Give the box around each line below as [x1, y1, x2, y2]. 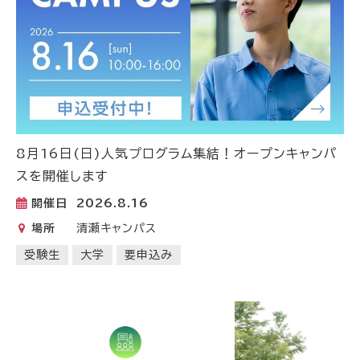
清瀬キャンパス [76, 223, 157, 235]
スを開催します [16, 170, 108, 183]
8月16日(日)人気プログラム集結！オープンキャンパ [16, 147, 337, 161]
